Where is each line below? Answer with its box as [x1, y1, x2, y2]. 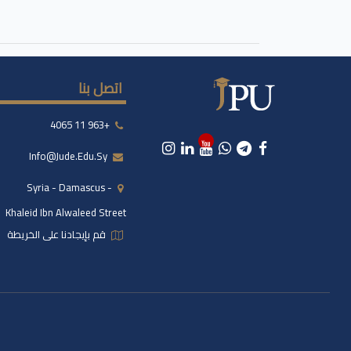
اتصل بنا [78, 75, 123, 101]
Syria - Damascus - [27, 178, 113, 197]
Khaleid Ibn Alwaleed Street [5, 203, 127, 222]
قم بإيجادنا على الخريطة [7, 225, 109, 244]
